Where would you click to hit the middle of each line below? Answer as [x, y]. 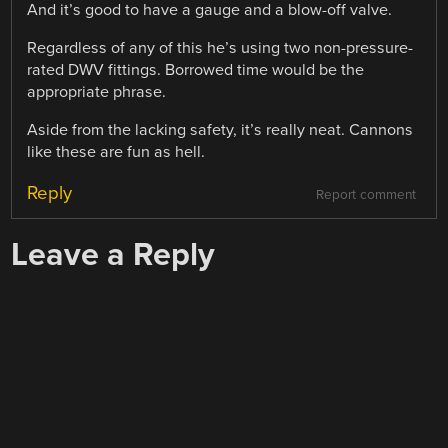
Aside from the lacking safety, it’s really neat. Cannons [220, 129]
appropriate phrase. [97, 91]
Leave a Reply [113, 255]
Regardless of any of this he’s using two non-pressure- [220, 47]
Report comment [365, 195]
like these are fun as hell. [116, 151]
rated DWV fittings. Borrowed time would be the [196, 69]
